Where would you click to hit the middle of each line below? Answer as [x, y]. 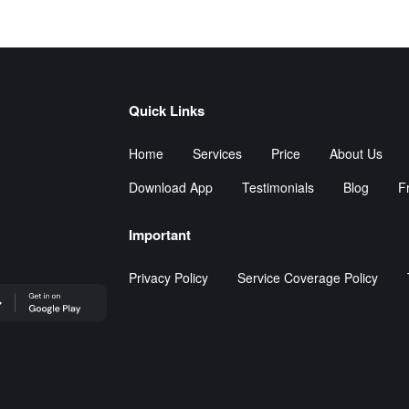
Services [217, 153]
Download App [171, 187]
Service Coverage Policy [308, 277]
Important [160, 234]
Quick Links [167, 110]
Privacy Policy [168, 277]
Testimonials [278, 187]
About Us [356, 153]
